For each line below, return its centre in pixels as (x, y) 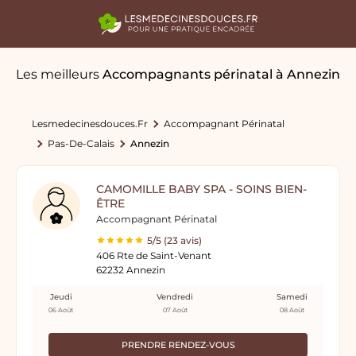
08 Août (292, 310)
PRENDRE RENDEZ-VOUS (178, 345)
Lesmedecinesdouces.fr (90, 124)
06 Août (61, 310)
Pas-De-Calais (81, 143)
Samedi (292, 297)
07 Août (175, 310)
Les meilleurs (59, 74)
